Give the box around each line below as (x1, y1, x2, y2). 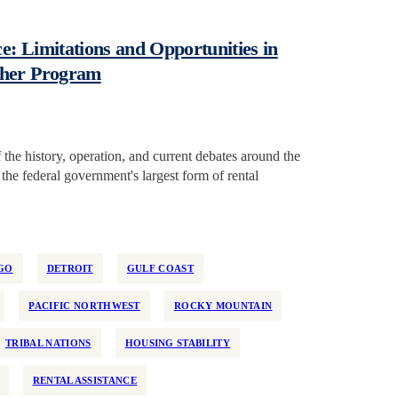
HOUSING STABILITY (124, 338, 231, 348)
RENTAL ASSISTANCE (32, 375, 138, 386)
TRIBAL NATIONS (4, 338, 92, 348)
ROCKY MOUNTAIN (173, 300, 273, 311)
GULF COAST (126, 263, 195, 274)
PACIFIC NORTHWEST (28, 300, 140, 311)
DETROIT (46, 263, 93, 274)
